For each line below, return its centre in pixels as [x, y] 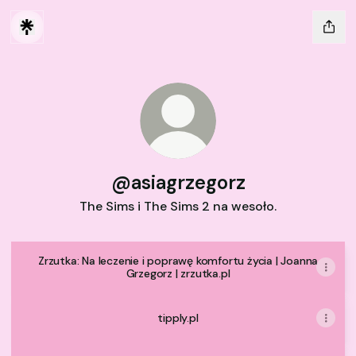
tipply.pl [178, 318]
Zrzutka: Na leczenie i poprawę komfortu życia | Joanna [178, 261]
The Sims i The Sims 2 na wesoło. [178, 206]
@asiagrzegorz [178, 182]
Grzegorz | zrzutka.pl [178, 273]
